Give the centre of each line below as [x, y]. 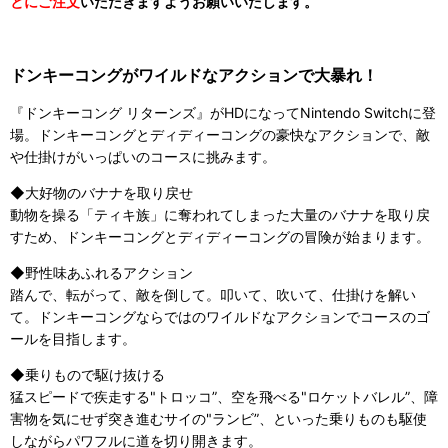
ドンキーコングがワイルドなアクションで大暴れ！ [194, 75]
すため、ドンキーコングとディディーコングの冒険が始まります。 [220, 237]
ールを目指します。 [73, 339]
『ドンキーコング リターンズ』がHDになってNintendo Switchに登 [223, 113]
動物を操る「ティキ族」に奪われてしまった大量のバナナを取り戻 [220, 215]
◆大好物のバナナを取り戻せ [101, 193]
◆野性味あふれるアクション [101, 273]
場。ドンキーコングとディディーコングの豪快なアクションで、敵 [220, 135]
